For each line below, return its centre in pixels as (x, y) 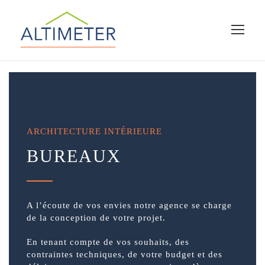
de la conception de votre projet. (96, 218)
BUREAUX (74, 156)
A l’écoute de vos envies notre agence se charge (129, 206)
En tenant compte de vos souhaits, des (108, 242)
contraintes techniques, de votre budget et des (125, 255)
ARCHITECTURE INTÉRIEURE (94, 132)
